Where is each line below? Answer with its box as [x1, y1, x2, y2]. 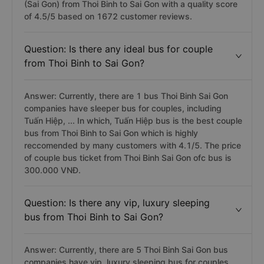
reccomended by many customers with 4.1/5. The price [24, 140, 241, 150]
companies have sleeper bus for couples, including [24, 103, 222, 113]
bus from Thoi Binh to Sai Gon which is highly [24, 128, 198, 138]
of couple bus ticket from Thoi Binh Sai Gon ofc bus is [24, 153, 232, 163]
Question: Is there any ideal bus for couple [24, 43, 213, 55]
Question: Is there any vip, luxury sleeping [24, 197, 210, 209]
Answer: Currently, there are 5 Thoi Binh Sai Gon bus [24, 245, 228, 255]
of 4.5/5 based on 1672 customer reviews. [24, 11, 192, 21]
